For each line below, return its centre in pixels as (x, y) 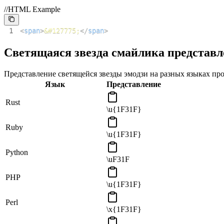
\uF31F (118, 159)
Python (17, 152)
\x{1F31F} (124, 209)
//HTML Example (32, 9)
